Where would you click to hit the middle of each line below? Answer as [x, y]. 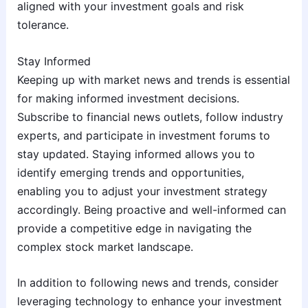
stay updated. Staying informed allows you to [136, 154]
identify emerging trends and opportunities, [130, 172]
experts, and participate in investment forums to [143, 135]
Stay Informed [54, 61]
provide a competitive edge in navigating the [134, 228]
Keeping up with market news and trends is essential [153, 79]
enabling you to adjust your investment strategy [142, 191]
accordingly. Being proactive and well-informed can [151, 209]
